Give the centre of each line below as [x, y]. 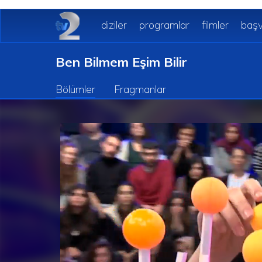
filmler [215, 25]
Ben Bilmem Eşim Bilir [121, 62]
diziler [114, 25]
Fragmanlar [140, 89]
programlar [164, 25]
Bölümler [75, 89]
